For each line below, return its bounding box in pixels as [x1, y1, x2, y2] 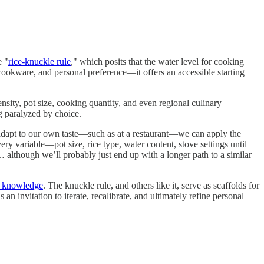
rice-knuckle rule [8, 57, 71, 67]
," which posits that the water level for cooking [71, 57, 244, 67]
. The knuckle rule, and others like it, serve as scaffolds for [43, 180, 259, 191]
